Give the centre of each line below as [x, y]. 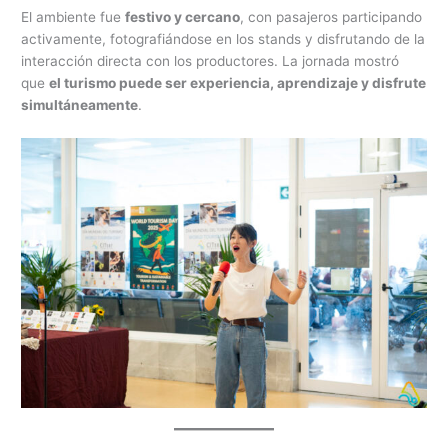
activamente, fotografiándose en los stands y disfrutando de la [223, 38]
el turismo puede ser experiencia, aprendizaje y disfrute [238, 82]
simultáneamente [80, 104]
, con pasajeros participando [331, 16]
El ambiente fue [73, 16]
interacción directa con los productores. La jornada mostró [210, 60]
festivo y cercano [183, 16]
